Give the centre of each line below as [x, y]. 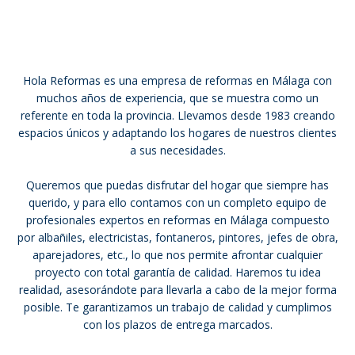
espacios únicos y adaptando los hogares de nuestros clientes [177, 133]
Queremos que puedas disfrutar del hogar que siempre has [177, 185]
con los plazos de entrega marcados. [177, 324]
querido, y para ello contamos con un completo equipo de [177, 202]
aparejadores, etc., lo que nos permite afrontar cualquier [177, 255]
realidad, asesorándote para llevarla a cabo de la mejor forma [177, 290]
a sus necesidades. [177, 150]
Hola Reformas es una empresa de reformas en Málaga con [177, 80]
